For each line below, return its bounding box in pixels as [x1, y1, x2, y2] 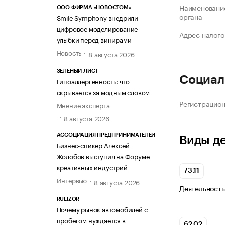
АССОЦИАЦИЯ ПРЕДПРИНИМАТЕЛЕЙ [56, 132, 156, 138]
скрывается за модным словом [56, 87, 150, 97]
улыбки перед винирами [56, 34, 132, 44]
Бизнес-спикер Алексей [56, 140, 130, 150]
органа [179, 11, 202, 22]
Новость [56, 47, 82, 57]
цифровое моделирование [56, 23, 138, 33]
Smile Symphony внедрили [56, 12, 138, 22]
